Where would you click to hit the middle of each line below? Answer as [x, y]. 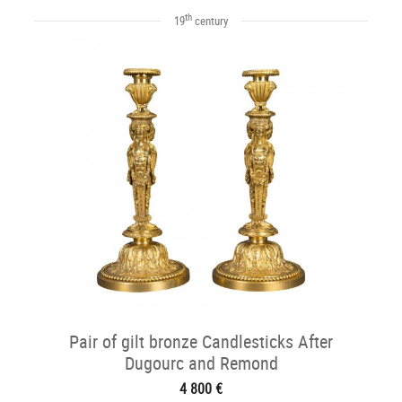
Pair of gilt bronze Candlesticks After [201, 341]
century [210, 21]
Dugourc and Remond [201, 363]
